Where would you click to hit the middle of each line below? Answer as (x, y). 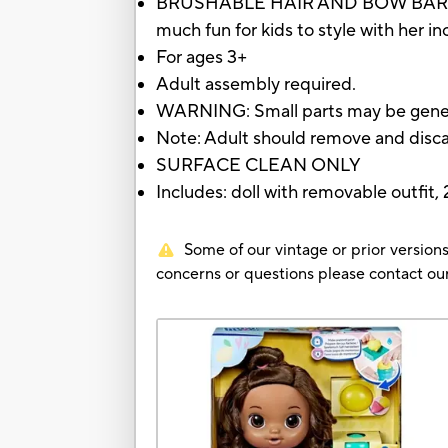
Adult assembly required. (258, 85)
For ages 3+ (204, 58)
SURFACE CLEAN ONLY (259, 166)
